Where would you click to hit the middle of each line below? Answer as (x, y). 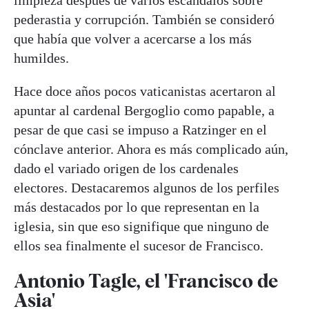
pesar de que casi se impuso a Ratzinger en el (140, 129)
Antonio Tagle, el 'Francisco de (146, 280)
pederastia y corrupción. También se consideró (144, 19)
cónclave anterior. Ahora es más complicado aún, (151, 149)
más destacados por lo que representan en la (137, 207)
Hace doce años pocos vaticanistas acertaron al (145, 91)
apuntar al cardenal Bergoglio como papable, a (144, 110)
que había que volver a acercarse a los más (133, 38)
